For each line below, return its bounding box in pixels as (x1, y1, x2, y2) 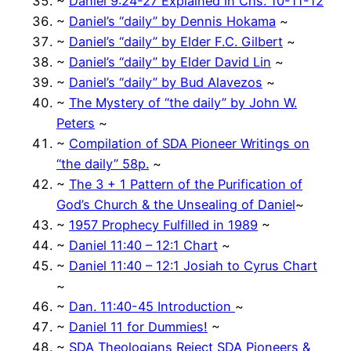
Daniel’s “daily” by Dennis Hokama (69, 13, 276, 29)
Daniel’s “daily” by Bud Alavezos (69, 74, 262, 90)
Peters (56, 114, 95, 131)
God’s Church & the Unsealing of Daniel (56, 196, 295, 212)
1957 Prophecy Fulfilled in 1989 (69, 216, 258, 233)
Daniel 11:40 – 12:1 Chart (69, 237, 218, 253)
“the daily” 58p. (56, 155, 149, 172)
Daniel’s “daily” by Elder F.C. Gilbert (69, 33, 283, 49)
